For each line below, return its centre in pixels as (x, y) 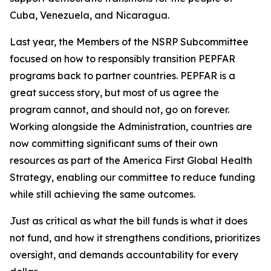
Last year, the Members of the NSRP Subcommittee (129, 42)
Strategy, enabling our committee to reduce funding (132, 177)
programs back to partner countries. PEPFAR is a (122, 76)
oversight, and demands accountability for (111, 255)
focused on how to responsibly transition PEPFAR (122, 59)
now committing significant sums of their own (114, 143)
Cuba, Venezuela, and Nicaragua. (90, 15)
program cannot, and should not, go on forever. (119, 109)
